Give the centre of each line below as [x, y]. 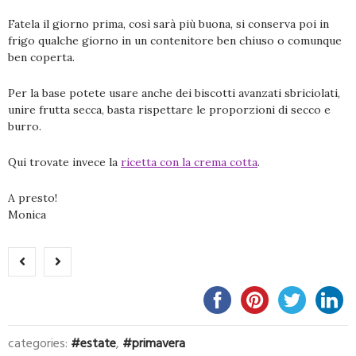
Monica [27, 215]
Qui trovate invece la [64, 163]
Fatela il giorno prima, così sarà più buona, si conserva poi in [168, 24]
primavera [159, 344]
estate [98, 344]
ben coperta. [41, 58]
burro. [25, 127]
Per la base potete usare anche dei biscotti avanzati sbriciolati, [174, 93]
